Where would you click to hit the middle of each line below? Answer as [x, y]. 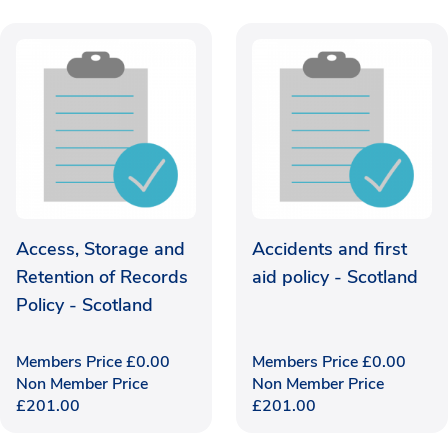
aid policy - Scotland [335, 276]
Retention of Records [102, 276]
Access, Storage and [100, 248]
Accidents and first [329, 248]
